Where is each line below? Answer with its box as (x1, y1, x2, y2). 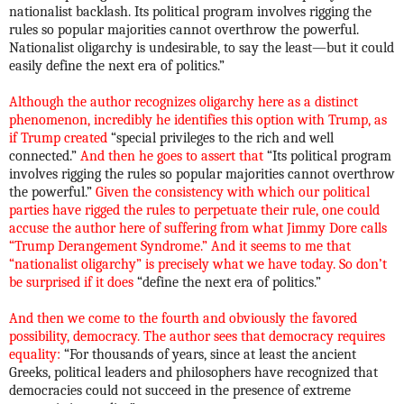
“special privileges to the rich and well (111, 129, 334, 146)
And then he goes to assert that (80, 147, 267, 164)
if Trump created (9, 129, 111, 146)
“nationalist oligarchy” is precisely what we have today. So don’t (9, 255, 387, 272)
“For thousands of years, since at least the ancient (64, 345, 356, 363)
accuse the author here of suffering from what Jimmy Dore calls (9, 219, 387, 236)
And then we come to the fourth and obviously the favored (9, 309, 357, 326)
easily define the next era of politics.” (9, 57, 225, 74)
